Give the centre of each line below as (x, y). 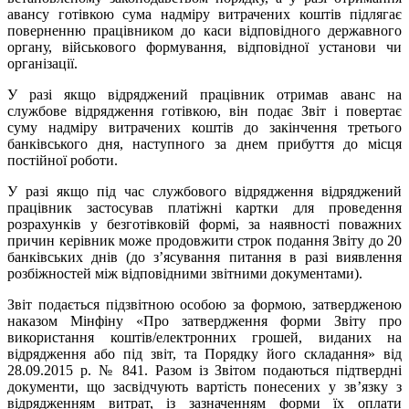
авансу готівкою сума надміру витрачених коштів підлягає (204, 14)
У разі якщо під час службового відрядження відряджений (204, 191)
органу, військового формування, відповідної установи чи (204, 47)
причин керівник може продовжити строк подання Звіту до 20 (204, 240)
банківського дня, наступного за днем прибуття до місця (204, 143)
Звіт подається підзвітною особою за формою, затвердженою (204, 304)
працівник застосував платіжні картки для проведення (204, 207)
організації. (42, 63)
